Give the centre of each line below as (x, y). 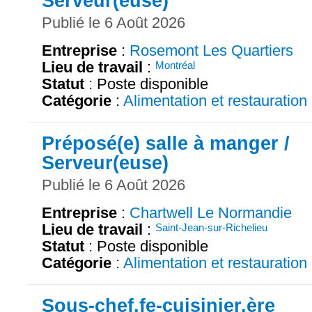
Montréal (175, 65)
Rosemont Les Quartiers (211, 50)
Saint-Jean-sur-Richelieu (211, 227)
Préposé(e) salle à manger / (166, 143)
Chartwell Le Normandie (211, 212)
